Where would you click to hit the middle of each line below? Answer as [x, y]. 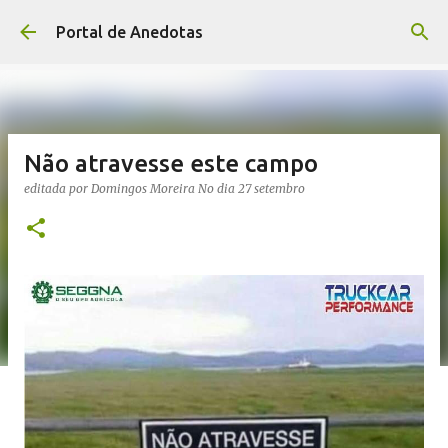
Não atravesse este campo [171, 163]
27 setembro [271, 188]
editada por [57, 188]
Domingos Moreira [143, 188]
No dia [218, 188]
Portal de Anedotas [129, 32]
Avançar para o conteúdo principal [224, 25]
